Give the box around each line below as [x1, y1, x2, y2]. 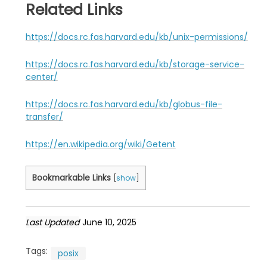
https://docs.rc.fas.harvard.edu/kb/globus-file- [25, 98, 222, 111]
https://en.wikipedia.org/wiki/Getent [25, 138, 176, 151]
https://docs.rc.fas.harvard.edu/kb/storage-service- [25, 58, 244, 71]
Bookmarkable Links [32, 172, 111, 184]
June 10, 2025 [82, 216, 136, 229]
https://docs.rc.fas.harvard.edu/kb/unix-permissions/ [25, 31, 248, 44]
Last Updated [25, 216, 79, 229]
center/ [25, 71, 58, 83]
